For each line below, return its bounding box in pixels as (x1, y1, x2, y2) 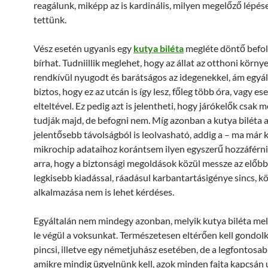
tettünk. (33, 14, 66, 25)
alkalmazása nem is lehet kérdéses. (33, 186, 174, 197)
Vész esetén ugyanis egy (33, 42, 133, 54)
